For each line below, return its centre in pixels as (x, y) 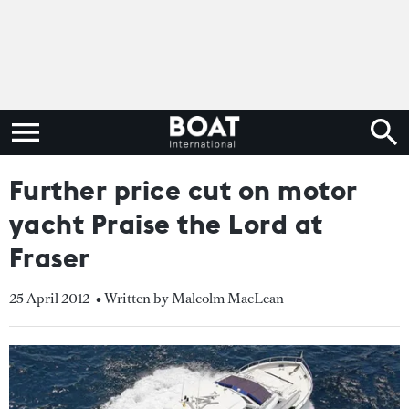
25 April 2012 (49, 298)
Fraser (50, 257)
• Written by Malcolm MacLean (190, 298)
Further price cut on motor (184, 190)
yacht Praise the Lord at (166, 224)
